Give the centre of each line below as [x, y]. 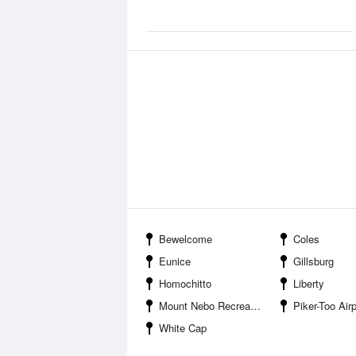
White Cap [183, 328]
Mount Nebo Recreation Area [205, 306]
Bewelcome [186, 239]
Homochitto [185, 283]
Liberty [309, 283]
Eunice [175, 261]
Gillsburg [313, 261]
